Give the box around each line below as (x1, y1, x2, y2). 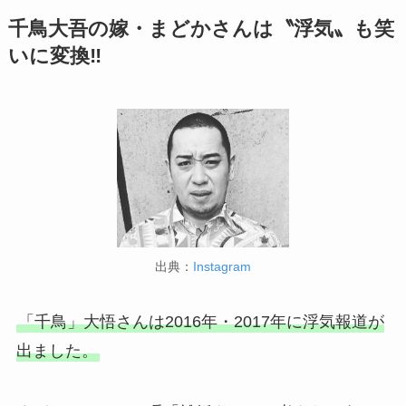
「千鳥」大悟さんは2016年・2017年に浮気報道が (17, 313, 384, 332)
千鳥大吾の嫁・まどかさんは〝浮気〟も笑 (7, 17, 394, 40)
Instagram (193, 258, 251, 274)
